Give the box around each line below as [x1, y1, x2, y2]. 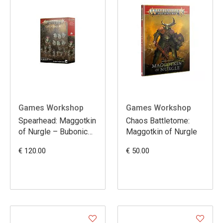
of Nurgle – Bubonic [18, 126, 88, 136]
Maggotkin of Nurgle [126, 126, 197, 136]
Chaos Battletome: [126, 115, 190, 125]
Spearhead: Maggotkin [18, 115, 96, 125]
